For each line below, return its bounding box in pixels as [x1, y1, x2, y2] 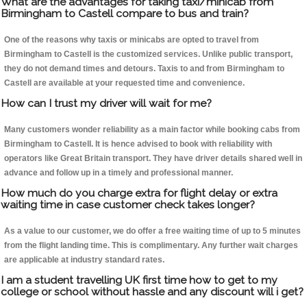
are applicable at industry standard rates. [4, 255, 164, 265]
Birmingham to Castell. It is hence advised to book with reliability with [4, 139, 272, 149]
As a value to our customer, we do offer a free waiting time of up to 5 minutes [4, 226, 301, 236]
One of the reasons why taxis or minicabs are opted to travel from [4, 35, 259, 45]
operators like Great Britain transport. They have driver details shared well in [4, 153, 302, 164]
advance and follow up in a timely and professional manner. [4, 168, 233, 178]
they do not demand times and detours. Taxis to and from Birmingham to [4, 64, 284, 74]
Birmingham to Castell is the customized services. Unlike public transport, [4, 49, 293, 60]
